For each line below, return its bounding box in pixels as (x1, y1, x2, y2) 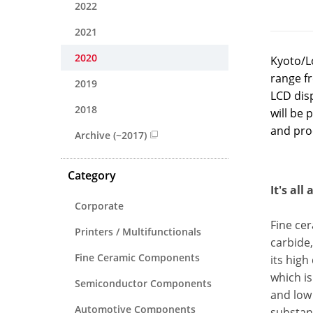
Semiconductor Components (75, 276, 212, 290)
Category (68, 167, 116, 183)
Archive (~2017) (75, 128, 147, 142)
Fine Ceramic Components (75, 250, 200, 264)
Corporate (75, 198, 124, 212)
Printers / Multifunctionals (75, 224, 201, 238)
